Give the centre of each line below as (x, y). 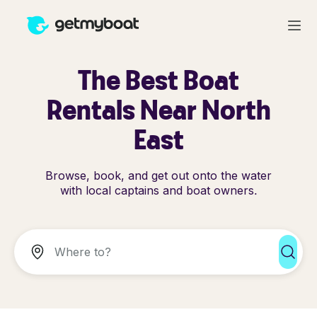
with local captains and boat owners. (158, 190)
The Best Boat (158, 80)
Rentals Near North (158, 109)
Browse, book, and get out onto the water (158, 175)
